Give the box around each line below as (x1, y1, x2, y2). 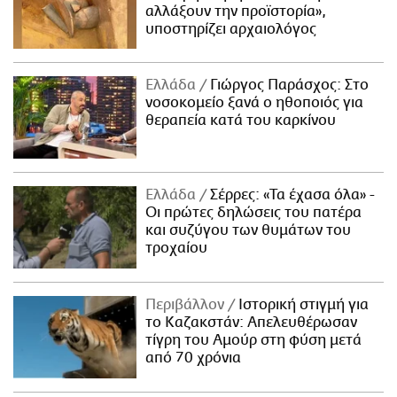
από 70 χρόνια (145, 350, 242, 367)
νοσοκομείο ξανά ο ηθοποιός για (145, 95, 364, 112)
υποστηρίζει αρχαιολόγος (145, 20, 317, 37)
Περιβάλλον (145, 297, 229, 314)
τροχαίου (145, 240, 208, 257)
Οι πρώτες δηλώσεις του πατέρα (145, 205, 362, 222)
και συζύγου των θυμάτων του (145, 222, 352, 239)
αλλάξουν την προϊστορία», (145, 3, 327, 19)
